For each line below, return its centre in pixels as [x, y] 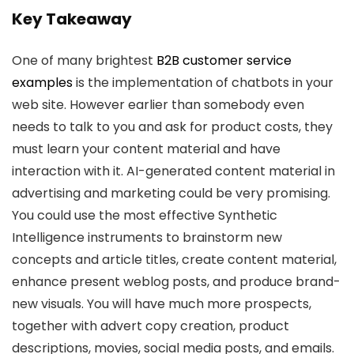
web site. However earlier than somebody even [158, 105]
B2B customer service [224, 60]
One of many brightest [84, 60]
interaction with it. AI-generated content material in [173, 171]
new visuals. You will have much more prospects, [162, 304]
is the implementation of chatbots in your [203, 83]
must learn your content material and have [146, 149]
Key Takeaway [72, 19]
